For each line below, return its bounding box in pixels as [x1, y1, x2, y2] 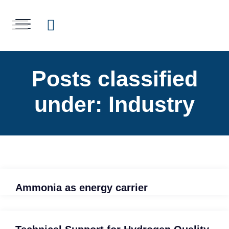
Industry [108, 92, 195, 117]
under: [34, 92, 108, 117]
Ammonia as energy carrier [15, 182, 148, 193]
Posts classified [31, 66, 198, 91]
